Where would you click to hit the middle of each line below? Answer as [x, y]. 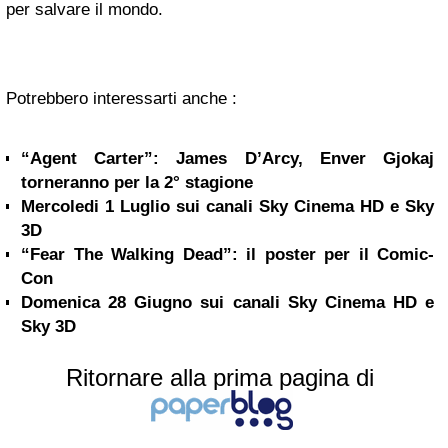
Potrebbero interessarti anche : [121, 98]
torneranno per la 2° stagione [137, 182]
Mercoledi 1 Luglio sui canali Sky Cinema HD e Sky [227, 206]
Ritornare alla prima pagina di [220, 377]
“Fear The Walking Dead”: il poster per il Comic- [227, 254]
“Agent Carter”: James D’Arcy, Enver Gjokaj [227, 158]
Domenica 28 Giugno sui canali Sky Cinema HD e [227, 302]
